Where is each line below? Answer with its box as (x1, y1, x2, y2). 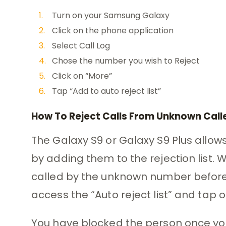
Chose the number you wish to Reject (52, 55, 200, 67)
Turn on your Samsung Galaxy (52, 10, 169, 22)
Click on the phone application (52, 25, 174, 37)
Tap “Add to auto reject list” (52, 85, 161, 97)
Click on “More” (52, 70, 112, 82)
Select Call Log (52, 40, 110, 52)
